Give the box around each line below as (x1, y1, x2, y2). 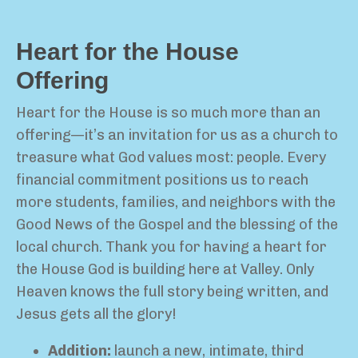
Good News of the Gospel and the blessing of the (16, 216, 338, 234)
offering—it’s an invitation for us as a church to (16, 126, 338, 145)
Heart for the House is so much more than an (16, 104, 320, 122)
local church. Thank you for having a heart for (16, 238, 327, 257)
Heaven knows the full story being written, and (16, 283, 328, 301)
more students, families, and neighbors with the (16, 193, 336, 212)
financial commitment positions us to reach (16, 171, 308, 189)
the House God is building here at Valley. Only (16, 261, 314, 279)
